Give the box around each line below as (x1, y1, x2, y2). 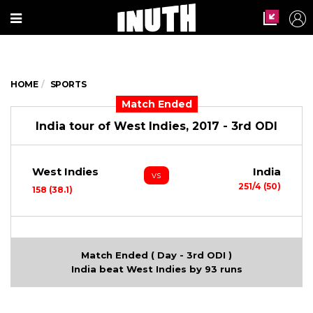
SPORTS (50, 79, 87, 89)
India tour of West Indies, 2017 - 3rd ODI (36, 119, 277, 133)
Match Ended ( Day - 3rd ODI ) (81, 249, 232, 261)
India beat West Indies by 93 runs (71, 263, 242, 275)
